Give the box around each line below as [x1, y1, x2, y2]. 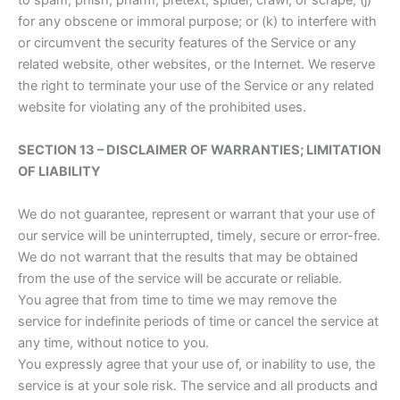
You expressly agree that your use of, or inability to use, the [18, 356, 375, 373]
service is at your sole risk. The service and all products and [18, 378, 378, 395]
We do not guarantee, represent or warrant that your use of [18, 206, 375, 223]
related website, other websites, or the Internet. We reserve [18, 56, 375, 73]
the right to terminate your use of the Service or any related [18, 78, 374, 95]
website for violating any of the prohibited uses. [18, 99, 306, 116]
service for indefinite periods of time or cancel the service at [18, 313, 379, 330]
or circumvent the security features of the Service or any [18, 35, 356, 52]
